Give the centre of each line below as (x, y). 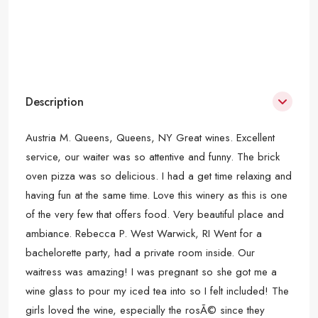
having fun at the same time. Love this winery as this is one (157, 195)
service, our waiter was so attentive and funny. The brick (153, 157)
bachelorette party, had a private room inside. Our (140, 253)
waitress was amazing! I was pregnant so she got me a (151, 272)
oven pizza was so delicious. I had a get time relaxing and (159, 176)
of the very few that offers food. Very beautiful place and (155, 214)
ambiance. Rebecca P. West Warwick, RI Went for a (144, 234)
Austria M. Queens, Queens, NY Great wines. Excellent (150, 138)
